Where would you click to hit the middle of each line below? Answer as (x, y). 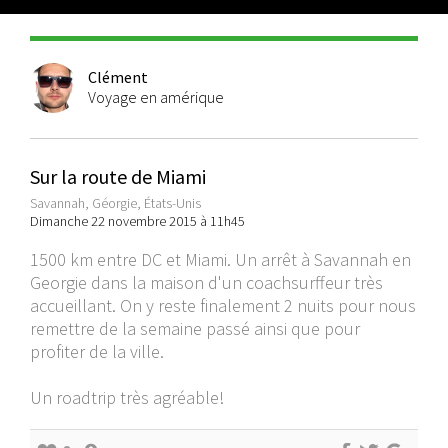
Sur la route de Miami (118, 176)
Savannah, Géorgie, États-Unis (115, 203)
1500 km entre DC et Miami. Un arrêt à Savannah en (220, 259)
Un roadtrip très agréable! (127, 397)
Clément (118, 77)
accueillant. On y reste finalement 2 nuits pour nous (223, 305)
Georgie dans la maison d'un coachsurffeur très (206, 282)
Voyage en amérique (156, 97)
